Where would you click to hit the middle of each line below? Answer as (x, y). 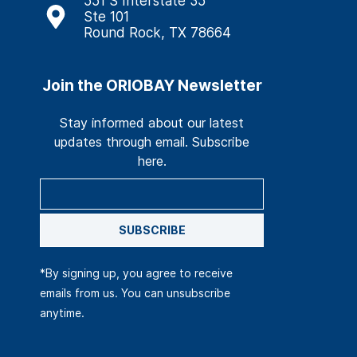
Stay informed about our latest (152, 123)
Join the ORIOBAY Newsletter (152, 86)
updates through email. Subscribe (152, 142)
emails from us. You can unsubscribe (135, 293)
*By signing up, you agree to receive (137, 273)
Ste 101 (107, 17)
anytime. (63, 313)
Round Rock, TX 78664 (158, 33)
